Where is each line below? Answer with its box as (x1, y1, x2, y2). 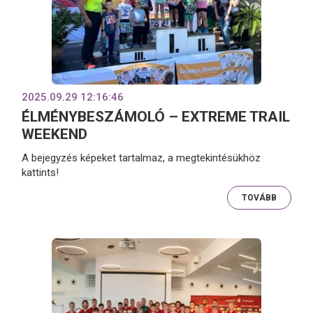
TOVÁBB (241, 192, 277, 203)
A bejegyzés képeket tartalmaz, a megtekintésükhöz (22, 151, 261, 164)
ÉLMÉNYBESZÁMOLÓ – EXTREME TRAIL (22, 108, 291, 126)
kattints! (22, 166, 59, 179)
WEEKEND (22, 126, 88, 143)
